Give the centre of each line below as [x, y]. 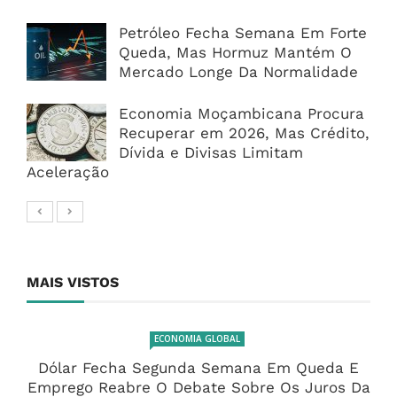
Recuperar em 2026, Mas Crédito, [244, 132]
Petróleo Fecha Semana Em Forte [243, 32]
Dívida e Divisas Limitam [211, 152]
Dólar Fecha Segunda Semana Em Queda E [198, 367]
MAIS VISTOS [73, 282]
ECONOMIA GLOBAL [197, 338]
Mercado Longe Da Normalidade [238, 71]
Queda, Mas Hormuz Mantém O [235, 52]
